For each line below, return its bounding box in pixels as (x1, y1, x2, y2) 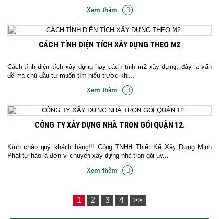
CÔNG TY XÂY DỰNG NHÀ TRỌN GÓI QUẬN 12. (34, 120, 185, 130)
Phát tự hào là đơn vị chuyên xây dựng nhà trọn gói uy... (7, 152, 169, 159)
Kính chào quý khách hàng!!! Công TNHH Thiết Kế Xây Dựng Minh (7, 143, 212, 151)
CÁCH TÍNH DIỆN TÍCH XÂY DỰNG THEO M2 (39, 40, 180, 49)
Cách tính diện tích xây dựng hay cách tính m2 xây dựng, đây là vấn (7, 63, 212, 70)
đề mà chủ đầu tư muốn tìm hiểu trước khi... (7, 71, 134, 79)
